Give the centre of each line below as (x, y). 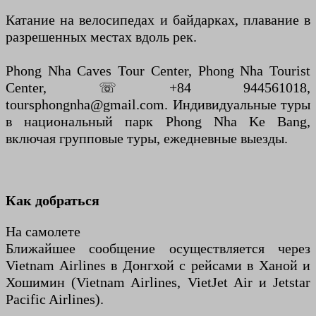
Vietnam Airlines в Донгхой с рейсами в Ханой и (158, 266)
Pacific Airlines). (55, 299)
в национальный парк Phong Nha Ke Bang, (158, 122)
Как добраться (53, 201)
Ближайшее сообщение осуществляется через (158, 249)
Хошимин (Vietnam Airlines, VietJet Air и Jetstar (158, 282)
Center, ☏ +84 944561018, (158, 88)
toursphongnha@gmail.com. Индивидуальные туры (158, 105)
